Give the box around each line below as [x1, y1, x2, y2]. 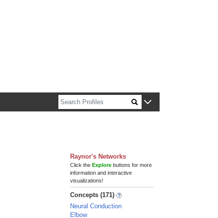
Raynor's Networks [70, 153, 127, 160]
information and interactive [70, 170, 132, 176]
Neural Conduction [70, 202, 122, 210]
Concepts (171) [70, 191, 115, 199]
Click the [70, 162, 92, 168]
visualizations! [70, 178, 104, 183]
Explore [92, 162, 112, 168]
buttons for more [111, 162, 152, 168]
